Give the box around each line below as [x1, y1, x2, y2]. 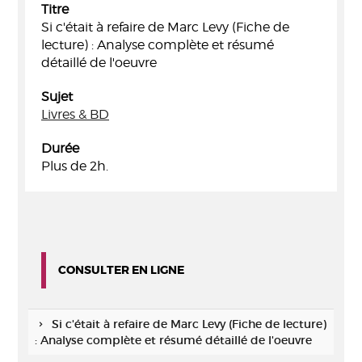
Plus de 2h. [41, 158, 108, 174]
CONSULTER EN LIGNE [58, 263, 184, 277]
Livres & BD [41, 107, 109, 122]
